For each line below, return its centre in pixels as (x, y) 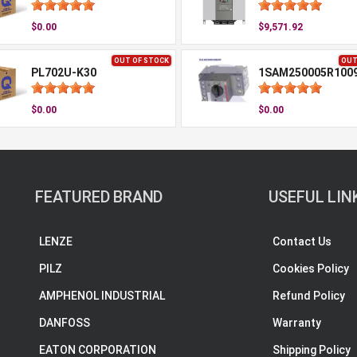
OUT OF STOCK (141, 61)
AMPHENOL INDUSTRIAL (102, 296)
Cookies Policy (310, 269)
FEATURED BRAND (99, 197)
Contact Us (302, 241)
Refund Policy (308, 296)
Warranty (296, 323)
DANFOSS (65, 323)
